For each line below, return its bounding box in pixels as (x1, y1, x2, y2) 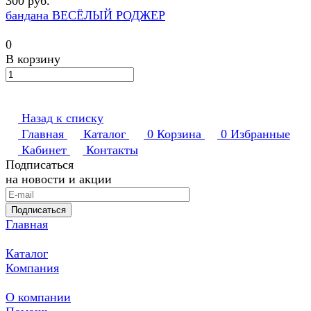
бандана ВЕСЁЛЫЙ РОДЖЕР (6, 8, 165, 23)
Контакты (86, 143, 138, 158)
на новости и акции (6, 172, 112, 187)
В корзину (6, 52, 60, 67)
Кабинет (22, 143, 67, 158)
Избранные (230, 127, 290, 142)
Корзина (157, 127, 201, 142)
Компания (6, 261, 59, 276)
